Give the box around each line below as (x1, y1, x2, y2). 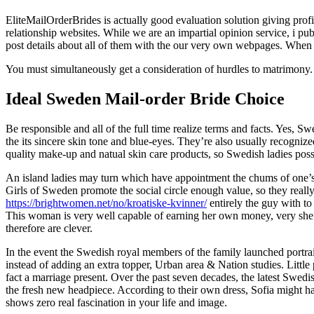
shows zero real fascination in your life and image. (6, 296, 227, 308)
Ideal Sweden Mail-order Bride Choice (6, 89, 285, 108)
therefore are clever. (6, 221, 93, 234)
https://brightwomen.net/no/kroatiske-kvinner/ (6, 196, 207, 209)
